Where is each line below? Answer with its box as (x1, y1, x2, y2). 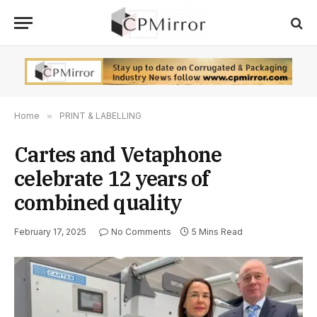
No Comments (111, 226, 171, 238)
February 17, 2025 (14, 226, 86, 238)
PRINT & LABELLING (59, 110, 142, 122)
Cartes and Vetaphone (14, 141, 222, 168)
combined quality (14, 189, 183, 217)
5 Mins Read (192, 226, 243, 238)
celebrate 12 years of (14, 165, 209, 192)
